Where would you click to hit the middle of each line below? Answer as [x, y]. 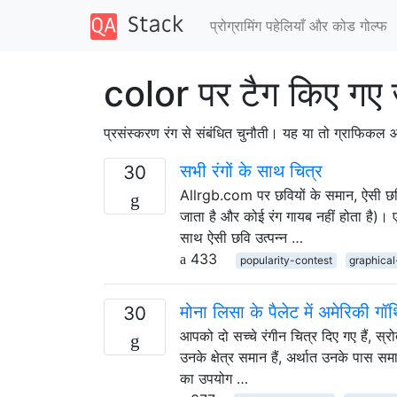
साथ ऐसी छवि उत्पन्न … [241, 237]
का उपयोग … [214, 378]
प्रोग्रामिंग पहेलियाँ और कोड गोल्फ [298, 25]
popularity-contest [286, 260]
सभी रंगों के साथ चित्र [251, 171]
